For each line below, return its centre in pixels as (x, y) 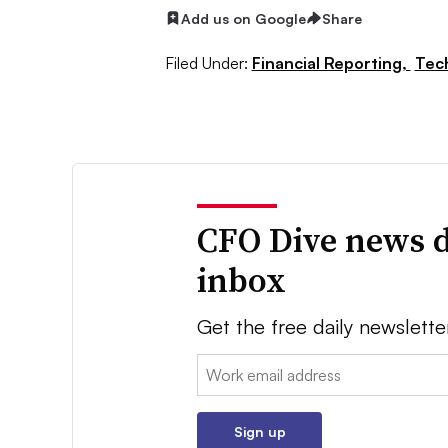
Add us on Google (243, 18)
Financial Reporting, (331, 63)
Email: (218, 366)
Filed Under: (206, 63)
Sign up (259, 432)
